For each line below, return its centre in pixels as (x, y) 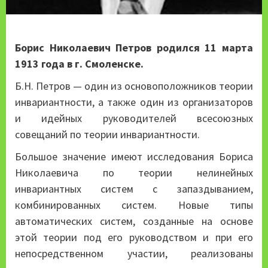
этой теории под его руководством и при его (134, 237)
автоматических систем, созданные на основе (134, 221)
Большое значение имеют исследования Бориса (134, 156)
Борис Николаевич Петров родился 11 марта (134, 47)
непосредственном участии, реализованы (134, 253)
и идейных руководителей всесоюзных (134, 118)
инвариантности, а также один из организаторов (134, 102)
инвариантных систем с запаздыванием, (134, 188)
